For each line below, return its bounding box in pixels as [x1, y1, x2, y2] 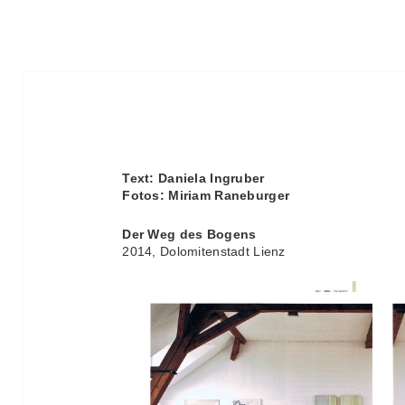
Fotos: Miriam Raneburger [122, 188, 290, 203]
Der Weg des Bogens [122, 226, 257, 241]
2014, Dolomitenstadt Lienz [122, 243, 286, 259]
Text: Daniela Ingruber [122, 171, 265, 186]
